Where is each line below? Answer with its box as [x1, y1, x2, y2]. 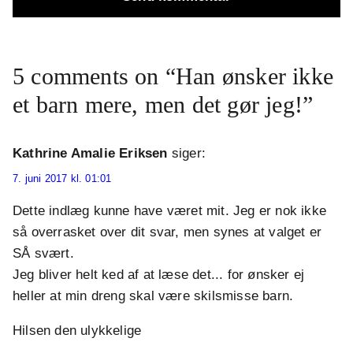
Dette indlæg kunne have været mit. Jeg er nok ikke [13, 203, 327, 219]
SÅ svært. [13, 246, 74, 262]
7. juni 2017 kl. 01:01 [13, 173, 112, 185]
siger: [171, 145, 206, 161]
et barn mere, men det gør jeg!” [13, 91, 314, 117]
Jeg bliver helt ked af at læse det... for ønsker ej [13, 267, 305, 283]
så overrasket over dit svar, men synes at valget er [13, 225, 322, 240]
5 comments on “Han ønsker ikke [13, 62, 334, 89]
